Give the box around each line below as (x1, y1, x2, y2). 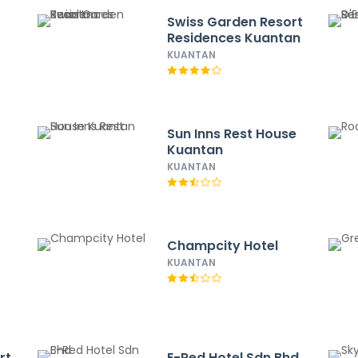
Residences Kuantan (166, 29, 300, 47)
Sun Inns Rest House (166, 125, 296, 143)
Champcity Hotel (166, 237, 278, 255)
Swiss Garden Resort (166, 13, 303, 31)
